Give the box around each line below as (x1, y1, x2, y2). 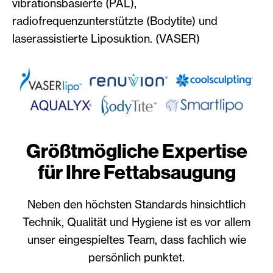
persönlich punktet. (88, 250, 185, 264)
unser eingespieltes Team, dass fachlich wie (27, 232, 246, 246)
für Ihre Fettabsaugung (37, 160, 236, 184)
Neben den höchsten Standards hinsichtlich (27, 197, 246, 211)
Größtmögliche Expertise (26, 139, 247, 163)
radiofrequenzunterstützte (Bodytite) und (12, 13, 218, 27)
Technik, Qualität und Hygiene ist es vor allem (23, 214, 250, 229)
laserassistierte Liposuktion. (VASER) (12, 31, 200, 45)
